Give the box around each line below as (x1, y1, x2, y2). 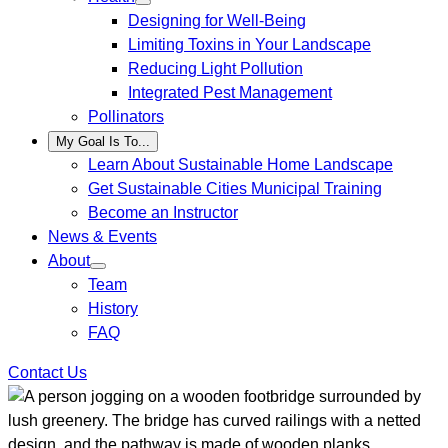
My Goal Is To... (56, 134, 150, 149)
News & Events (48, 228, 157, 245)
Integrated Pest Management (128, 84, 332, 101)
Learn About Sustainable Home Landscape (88, 156, 393, 173)
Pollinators (88, 108, 164, 125)
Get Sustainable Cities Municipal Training (88, 180, 382, 197)
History (88, 300, 138, 317)
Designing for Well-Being (128, 12, 306, 29)
